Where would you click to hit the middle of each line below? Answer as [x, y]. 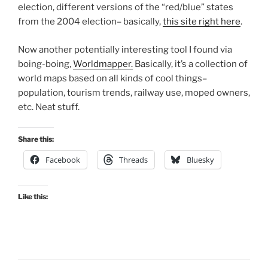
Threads [133, 160]
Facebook [63, 160]
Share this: [36, 139]
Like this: [33, 197]
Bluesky [200, 160]
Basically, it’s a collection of [190, 64]
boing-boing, [45, 64]
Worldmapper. [103, 64]
